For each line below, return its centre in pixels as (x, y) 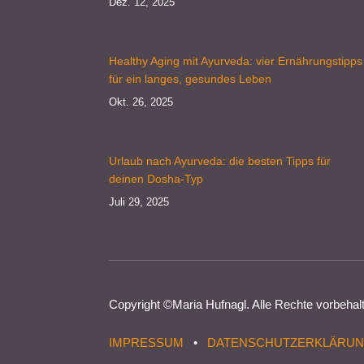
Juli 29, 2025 (139, 201)
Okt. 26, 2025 (141, 102)
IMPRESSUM (147, 342)
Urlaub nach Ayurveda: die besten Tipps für (220, 160)
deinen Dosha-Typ (156, 178)
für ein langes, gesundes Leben (191, 78)
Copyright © (141, 304)
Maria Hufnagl (210, 304)
